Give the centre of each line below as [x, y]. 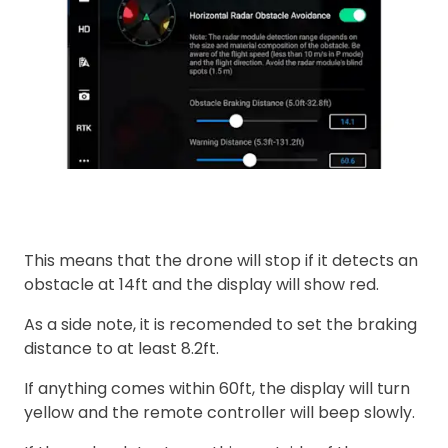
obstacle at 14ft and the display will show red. [201, 284]
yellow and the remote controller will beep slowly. [219, 412]
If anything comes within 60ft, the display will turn [217, 388]
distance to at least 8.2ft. [121, 348]
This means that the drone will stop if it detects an [221, 260]
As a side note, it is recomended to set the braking [220, 324]
